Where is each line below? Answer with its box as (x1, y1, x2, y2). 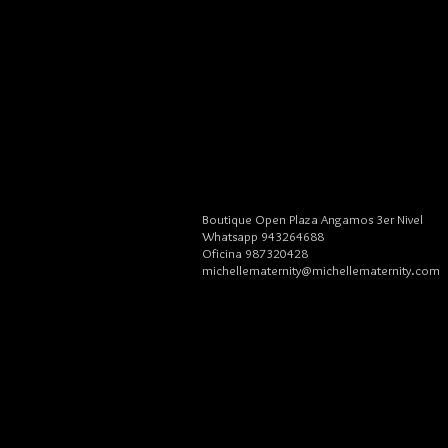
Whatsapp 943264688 (202, 227, 324, 244)
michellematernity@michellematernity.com (202, 261, 440, 278)
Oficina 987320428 (202, 244, 308, 261)
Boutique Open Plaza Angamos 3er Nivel (202, 210, 423, 227)
